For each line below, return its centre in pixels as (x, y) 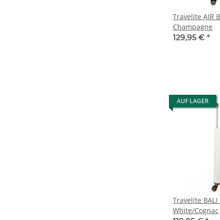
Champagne (193, 27)
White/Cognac (196, 210)
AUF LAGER (193, 101)
